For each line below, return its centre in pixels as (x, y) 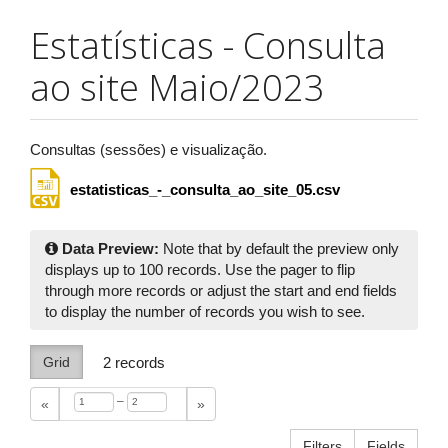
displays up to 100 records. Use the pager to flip (200, 269)
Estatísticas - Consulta (208, 45)
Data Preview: (110, 248)
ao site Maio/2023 (177, 87)
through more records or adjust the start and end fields (221, 290)
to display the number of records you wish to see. (205, 311)
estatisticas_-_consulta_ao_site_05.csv (205, 189)
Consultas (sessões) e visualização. (148, 149)
